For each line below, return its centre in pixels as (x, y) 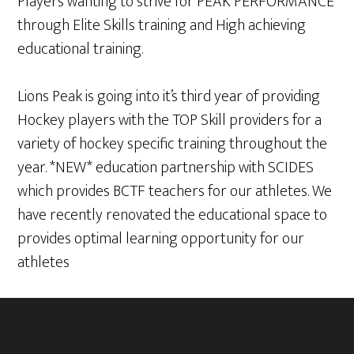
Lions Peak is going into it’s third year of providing (169, 96)
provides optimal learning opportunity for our (161, 239)
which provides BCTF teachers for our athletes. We (175, 191)
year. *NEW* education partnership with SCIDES (166, 168)
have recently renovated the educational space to (173, 215)
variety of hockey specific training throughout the (173, 144)
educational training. (81, 49)
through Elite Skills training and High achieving (162, 25)
